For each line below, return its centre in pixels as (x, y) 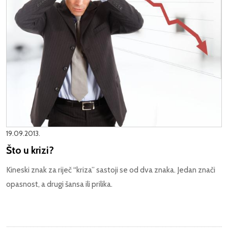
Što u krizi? (30, 150)
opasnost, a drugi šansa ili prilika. (59, 184)
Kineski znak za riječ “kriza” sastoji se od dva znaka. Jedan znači (111, 170)
